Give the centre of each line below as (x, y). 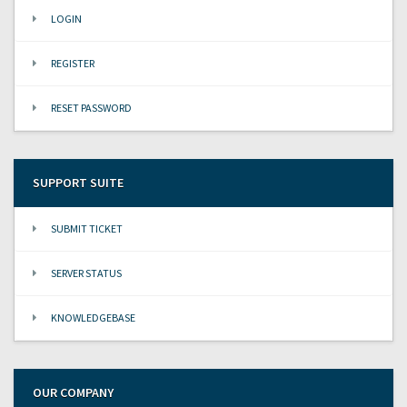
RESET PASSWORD (91, 107)
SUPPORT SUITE (78, 182)
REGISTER (73, 63)
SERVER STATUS (86, 273)
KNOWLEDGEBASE (93, 317)
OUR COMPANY (73, 392)
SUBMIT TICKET (87, 228)
